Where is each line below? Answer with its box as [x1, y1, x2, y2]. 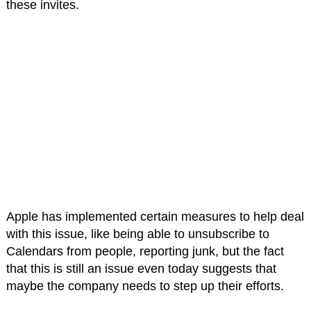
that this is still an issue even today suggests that [6, 262, 276, 276]
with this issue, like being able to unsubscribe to [6, 227, 269, 242]
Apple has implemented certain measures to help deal [6, 210, 304, 224]
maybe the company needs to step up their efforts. [6, 279, 284, 294]
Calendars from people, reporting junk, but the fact [6, 244, 284, 259]
